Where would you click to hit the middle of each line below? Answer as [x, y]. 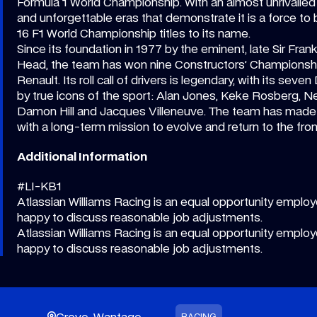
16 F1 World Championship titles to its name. [135, 33]
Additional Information [82, 156]
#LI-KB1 [39, 186]
